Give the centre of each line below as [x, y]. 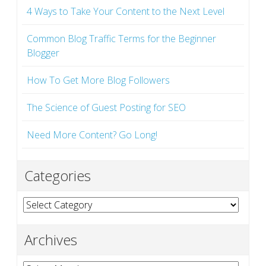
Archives [51, 239]
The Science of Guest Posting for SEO [106, 107]
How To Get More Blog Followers [98, 80]
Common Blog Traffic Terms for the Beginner [121, 38]
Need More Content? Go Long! [92, 134]
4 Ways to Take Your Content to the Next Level [126, 11]
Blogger [43, 53]
